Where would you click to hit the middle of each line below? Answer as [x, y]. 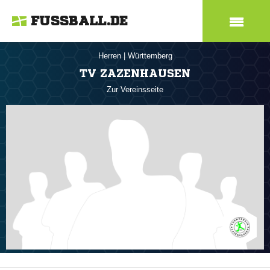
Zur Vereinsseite [135, 89]
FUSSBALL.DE [80, 21]
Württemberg [150, 56]
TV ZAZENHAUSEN [135, 73]
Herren [111, 56]
